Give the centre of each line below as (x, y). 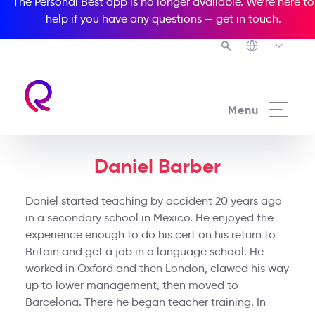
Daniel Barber (157, 166)
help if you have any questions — (130, 19)
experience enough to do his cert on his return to (150, 234)
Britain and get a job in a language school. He (144, 251)
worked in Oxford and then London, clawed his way (157, 268)
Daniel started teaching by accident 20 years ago (153, 201)
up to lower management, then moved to (131, 285)
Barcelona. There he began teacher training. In (145, 302)
